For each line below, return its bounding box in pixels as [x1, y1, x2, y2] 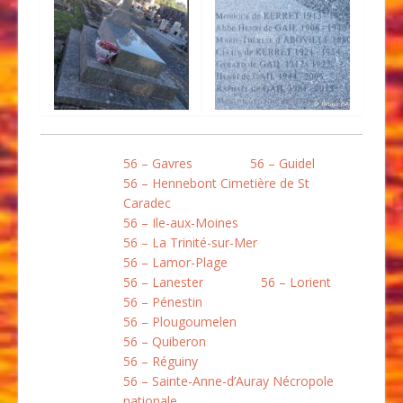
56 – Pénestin [123, 292, 202, 310]
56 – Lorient [261, 273, 331, 291]
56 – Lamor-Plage [123, 253, 228, 271]
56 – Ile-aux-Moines [123, 213, 238, 231]
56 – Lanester [123, 273, 203, 291]
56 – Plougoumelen [123, 312, 237, 330]
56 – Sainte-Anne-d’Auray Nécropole [123, 372, 334, 390]
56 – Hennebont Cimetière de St [123, 174, 309, 192]
